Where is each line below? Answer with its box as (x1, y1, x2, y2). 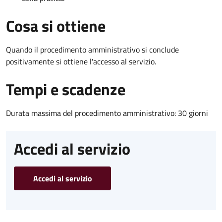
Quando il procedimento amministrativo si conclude (6, 44, 179, 56)
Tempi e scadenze (6, 77, 125, 102)
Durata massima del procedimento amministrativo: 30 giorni (6, 107, 208, 119)
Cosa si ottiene (6, 14, 106, 38)
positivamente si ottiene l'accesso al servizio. (6, 55, 156, 68)
